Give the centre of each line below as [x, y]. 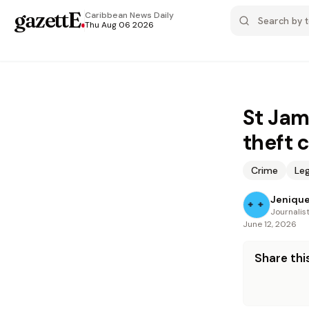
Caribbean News [118, 15]
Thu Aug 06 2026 [119, 25]
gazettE [47, 20]
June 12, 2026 [270, 224]
